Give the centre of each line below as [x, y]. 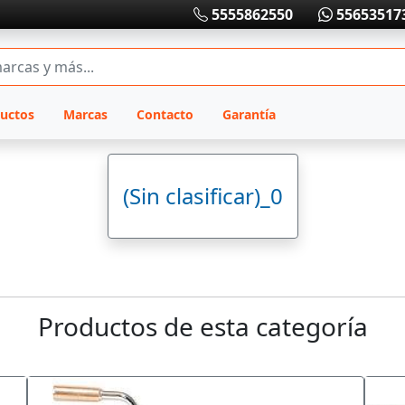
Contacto [165, 114]
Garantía [249, 114]
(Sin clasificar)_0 [202, 196]
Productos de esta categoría [202, 326]
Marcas [85, 114]
